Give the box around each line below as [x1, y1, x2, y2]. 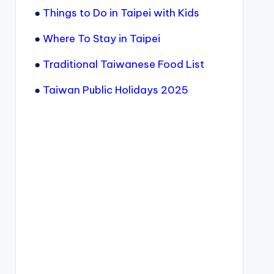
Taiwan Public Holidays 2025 [42, 83, 188, 97]
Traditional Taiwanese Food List [42, 57, 204, 71]
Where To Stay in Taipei [42, 32, 160, 45]
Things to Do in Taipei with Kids [42, 6, 199, 20]
